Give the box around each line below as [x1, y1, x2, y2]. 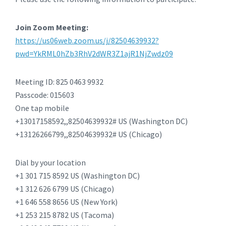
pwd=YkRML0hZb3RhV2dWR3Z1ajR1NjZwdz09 [15, 48, 173, 59]
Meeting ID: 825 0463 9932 [15, 76, 103, 87]
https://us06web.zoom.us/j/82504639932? [15, 35, 159, 45]
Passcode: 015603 [15, 89, 74, 100]
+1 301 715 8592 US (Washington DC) [15, 170, 140, 181]
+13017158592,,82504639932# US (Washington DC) [15, 116, 188, 126]
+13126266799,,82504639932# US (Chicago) [15, 129, 162, 139]
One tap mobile [15, 102, 69, 113]
